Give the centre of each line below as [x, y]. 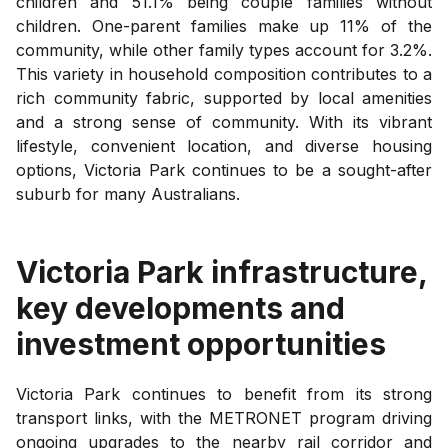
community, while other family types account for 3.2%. [224, 49]
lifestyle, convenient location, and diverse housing [224, 145]
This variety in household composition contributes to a [224, 73]
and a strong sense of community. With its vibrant [224, 121]
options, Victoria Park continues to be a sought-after [224, 169]
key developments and [180, 307]
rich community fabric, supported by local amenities [224, 97]
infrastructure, [315, 271]
